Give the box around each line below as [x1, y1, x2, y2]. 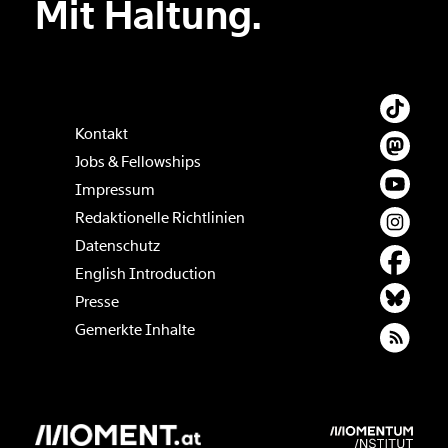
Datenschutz [75, 236, 161, 257]
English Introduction [75, 264, 217, 285]
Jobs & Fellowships [75, 152, 202, 173]
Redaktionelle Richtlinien [75, 208, 246, 229]
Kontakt [75, 124, 129, 145]
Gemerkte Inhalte [75, 320, 196, 341]
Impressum [75, 180, 156, 201]
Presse [75, 292, 120, 313]
